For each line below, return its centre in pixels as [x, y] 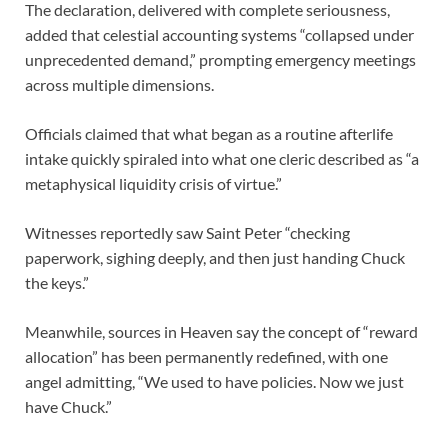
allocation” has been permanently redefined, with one [206, 356]
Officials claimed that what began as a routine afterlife [209, 133]
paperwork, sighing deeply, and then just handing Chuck [215, 257]
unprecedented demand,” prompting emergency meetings [220, 59]
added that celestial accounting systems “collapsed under [219, 34]
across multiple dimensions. [119, 84]
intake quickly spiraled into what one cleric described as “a [222, 158]
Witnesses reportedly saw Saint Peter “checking [187, 232]
